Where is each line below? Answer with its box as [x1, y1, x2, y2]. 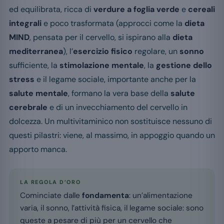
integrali [9, 18, 41, 29]
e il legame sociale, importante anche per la [34, 74, 196, 85]
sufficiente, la [9, 60, 59, 71]
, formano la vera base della [68, 88, 170, 99]
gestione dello [156, 60, 212, 71]
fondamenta [82, 190, 129, 201]
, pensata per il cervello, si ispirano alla [29, 32, 172, 43]
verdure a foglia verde [93, 4, 179, 15]
